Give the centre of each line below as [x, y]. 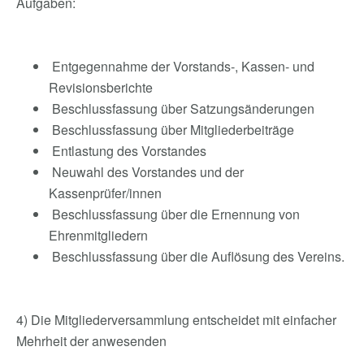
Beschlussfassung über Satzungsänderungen [182, 108]
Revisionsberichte [101, 87]
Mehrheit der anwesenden [93, 341]
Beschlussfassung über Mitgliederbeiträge [171, 130]
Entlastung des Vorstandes [128, 151]
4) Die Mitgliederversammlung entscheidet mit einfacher [176, 320]
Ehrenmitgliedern [98, 235]
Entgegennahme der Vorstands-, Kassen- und [182, 66]
